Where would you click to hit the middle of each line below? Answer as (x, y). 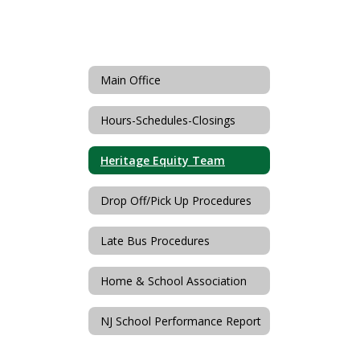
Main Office (131, 80)
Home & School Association (174, 280)
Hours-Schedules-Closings (168, 120)
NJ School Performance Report (181, 321)
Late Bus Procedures (155, 240)
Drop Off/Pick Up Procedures (176, 200)
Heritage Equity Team (163, 160)
